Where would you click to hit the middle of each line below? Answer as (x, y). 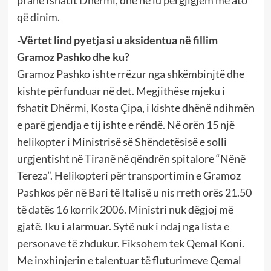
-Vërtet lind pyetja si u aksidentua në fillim (117, 40)
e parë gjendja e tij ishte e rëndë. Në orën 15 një (126, 124)
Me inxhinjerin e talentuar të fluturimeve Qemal (129, 260)
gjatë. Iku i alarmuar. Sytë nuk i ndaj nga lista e (123, 226)
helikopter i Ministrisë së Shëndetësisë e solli (122, 141)
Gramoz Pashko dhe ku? (73, 57)
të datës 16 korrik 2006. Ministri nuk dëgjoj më (125, 209)
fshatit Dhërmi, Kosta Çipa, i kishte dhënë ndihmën (135, 107)
